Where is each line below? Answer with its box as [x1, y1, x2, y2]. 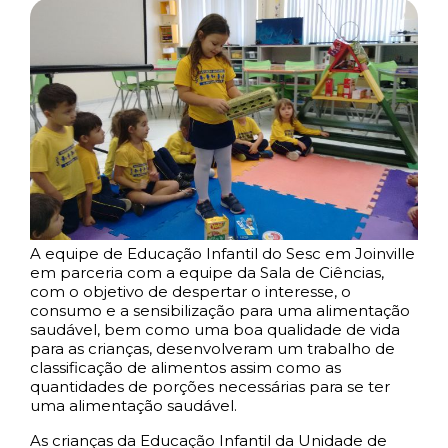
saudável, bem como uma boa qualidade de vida [30, 320, 400, 340]
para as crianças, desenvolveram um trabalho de [30, 339, 395, 359]
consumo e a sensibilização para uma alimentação [30, 301, 410, 321]
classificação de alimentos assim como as [30, 358, 341, 378]
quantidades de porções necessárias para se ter [30, 377, 390, 397]
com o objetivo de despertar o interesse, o [30, 282, 351, 302]
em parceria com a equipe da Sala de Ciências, [30, 263, 384, 283]
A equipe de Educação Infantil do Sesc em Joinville [30, 244, 415, 264]
